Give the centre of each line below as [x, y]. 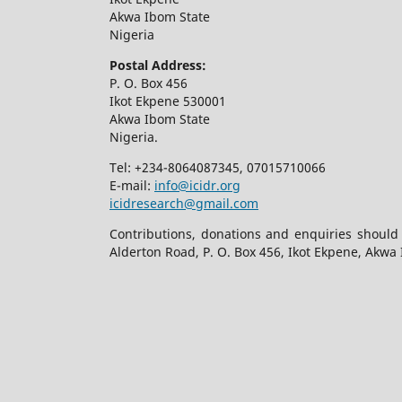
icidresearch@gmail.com [184, 203]
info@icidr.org [197, 185]
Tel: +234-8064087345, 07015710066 [219, 167]
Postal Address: [158, 65]
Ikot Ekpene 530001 [168, 100]
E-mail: [132, 185]
